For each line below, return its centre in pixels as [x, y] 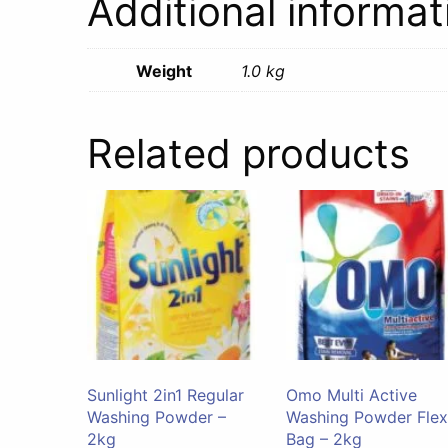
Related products [248, 153]
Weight [164, 70]
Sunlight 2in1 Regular [165, 394]
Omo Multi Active [352, 394]
